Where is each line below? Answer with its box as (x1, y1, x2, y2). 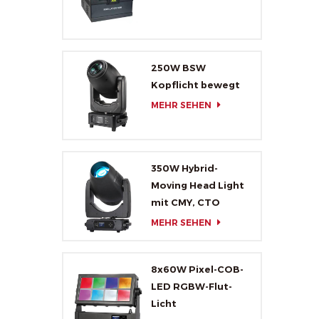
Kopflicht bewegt (150, 78, 240, 90)
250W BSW (150, 61, 206, 73)
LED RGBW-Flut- (150, 281, 232, 293)
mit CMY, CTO (150, 197, 220, 209)
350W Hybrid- (150, 162, 218, 174)
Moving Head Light (150, 179, 244, 192)
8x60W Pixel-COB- (150, 263, 244, 276)
